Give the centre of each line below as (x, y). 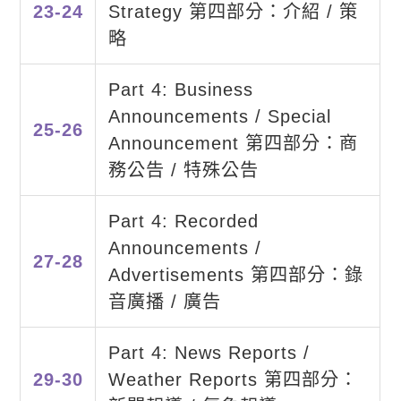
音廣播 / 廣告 (164, 302)
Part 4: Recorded (183, 222)
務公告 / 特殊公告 (183, 171)
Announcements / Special (219, 117)
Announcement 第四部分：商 (233, 144)
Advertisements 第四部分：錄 (235, 275)
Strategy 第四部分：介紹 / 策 (233, 12)
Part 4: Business (180, 90)
